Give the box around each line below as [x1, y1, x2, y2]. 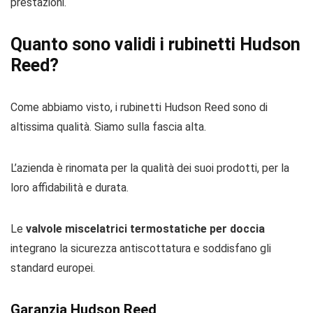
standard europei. [10, 261, 95, 275]
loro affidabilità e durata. [10, 181, 129, 194]
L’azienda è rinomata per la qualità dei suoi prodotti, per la [10, 161, 289, 175]
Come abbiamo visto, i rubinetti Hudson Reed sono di [10, 101, 268, 114]
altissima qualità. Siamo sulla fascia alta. [10, 120, 206, 133]
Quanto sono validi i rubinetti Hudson [10, 34, 300, 54]
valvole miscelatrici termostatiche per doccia [26, 222, 265, 235]
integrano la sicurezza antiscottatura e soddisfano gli [10, 242, 271, 255]
